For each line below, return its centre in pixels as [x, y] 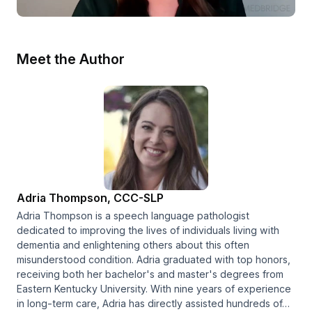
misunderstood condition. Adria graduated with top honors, [154, 259]
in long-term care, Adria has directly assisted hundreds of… [153, 303]
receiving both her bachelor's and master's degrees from [150, 274]
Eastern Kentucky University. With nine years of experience [154, 288]
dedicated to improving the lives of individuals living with [148, 230]
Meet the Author [71, 59]
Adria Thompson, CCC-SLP [90, 197]
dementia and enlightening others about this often [133, 244]
